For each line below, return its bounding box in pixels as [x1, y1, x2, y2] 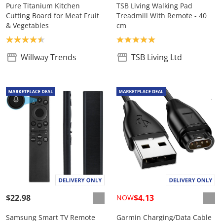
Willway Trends [21, 52, 76, 63]
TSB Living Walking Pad [116, 1, 192, 11]
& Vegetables [6, 21, 49, 31]
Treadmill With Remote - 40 [116, 11, 207, 21]
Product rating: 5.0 [116, 34, 185, 45]
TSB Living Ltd [131, 52, 182, 63]
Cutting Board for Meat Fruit [6, 11, 99, 21]
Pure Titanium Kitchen [6, 1, 80, 11]
